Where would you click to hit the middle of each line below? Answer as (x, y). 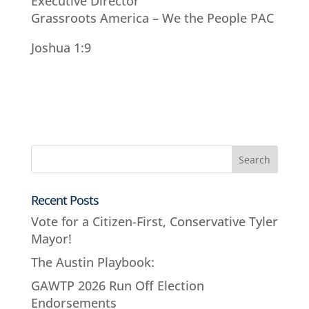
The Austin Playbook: (92, 262)
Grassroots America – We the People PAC (152, 18)
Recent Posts (64, 200)
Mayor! (51, 238)
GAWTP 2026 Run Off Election (117, 285)
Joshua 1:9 (61, 47)
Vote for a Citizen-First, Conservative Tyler (154, 221)
